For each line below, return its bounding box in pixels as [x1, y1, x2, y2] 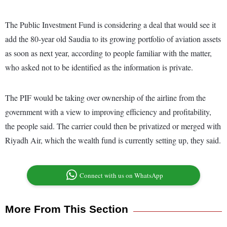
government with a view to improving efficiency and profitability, [5, 106, 211, 118]
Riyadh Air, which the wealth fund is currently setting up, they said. [5, 135, 221, 146]
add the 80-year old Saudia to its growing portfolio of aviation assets [5, 33, 221, 45]
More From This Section [5, 203, 128, 215]
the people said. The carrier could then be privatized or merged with [5, 121, 221, 132]
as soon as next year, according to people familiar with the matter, [5, 48, 212, 59]
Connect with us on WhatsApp [80, 171, 164, 180]
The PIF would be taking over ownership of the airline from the [5, 92, 206, 103]
